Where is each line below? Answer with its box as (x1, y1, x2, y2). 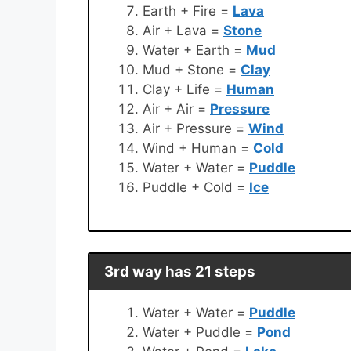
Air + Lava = (143, 22, 223, 38)
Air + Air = (143, 100, 210, 117)
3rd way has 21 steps (103, 262, 255, 280)
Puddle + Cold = (143, 179, 249, 195)
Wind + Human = (143, 139, 253, 156)
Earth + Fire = (143, 2, 233, 19)
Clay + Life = (143, 81, 226, 97)
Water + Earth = (143, 42, 246, 58)
